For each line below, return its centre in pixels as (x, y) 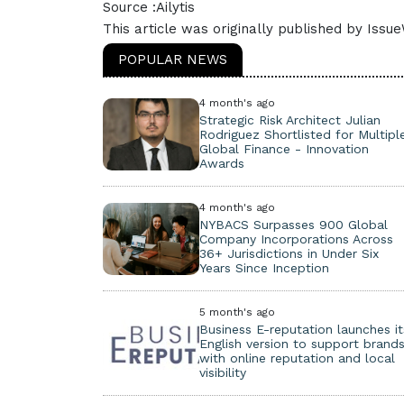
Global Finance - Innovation (284, 149)
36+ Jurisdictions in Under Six (289, 253)
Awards (221, 163)
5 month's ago (237, 312)
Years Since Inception (264, 268)
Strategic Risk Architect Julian (289, 120)
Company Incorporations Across (296, 239)
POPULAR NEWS (173, 60)
